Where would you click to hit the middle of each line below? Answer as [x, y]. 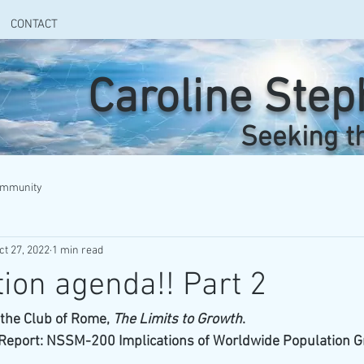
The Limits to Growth [178, 320]
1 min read [78, 250]
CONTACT [34, 24]
